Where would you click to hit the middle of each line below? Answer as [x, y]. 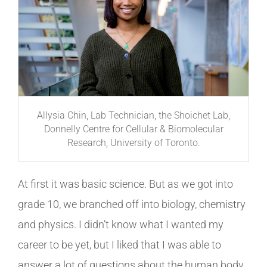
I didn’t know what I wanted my [151, 224]
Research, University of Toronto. [133, 142]
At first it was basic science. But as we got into [125, 184]
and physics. [48, 224]
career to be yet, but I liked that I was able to [119, 244]
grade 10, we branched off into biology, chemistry [132, 204]
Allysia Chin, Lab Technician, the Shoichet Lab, [133, 115]
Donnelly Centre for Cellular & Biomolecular [133, 129]
